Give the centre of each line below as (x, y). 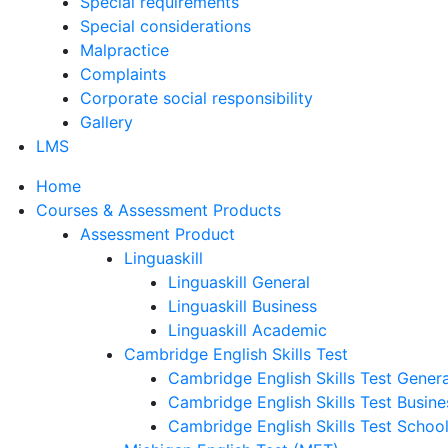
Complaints (123, 74)
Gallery (106, 122)
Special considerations (165, 26)
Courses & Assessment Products (158, 210)
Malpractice (124, 50)
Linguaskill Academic (247, 330)
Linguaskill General (239, 282)
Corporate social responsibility (196, 98)
